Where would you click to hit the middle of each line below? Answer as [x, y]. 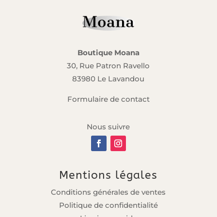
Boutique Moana [108, 52]
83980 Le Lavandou [108, 78]
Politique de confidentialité [108, 205]
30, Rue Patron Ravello [108, 65]
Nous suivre [108, 126]
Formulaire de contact [108, 99]
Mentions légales [108, 175]
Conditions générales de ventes [108, 192]
